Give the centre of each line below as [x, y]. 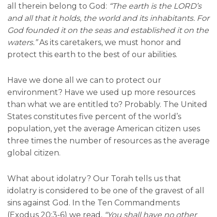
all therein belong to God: [58, 6]
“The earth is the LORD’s [155, 6]
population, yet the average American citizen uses [104, 129]
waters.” [22, 43]
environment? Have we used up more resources [101, 93]
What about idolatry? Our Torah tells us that [94, 179]
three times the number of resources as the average [108, 141]
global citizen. [34, 153]
